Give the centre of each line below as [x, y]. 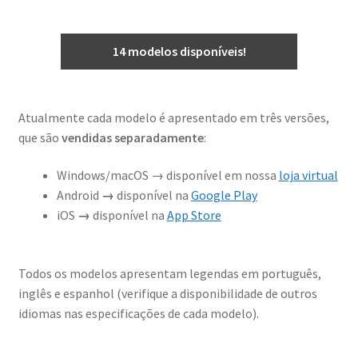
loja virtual [308, 175]
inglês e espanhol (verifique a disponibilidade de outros [167, 293]
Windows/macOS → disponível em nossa [167, 175]
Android [79, 195]
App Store [194, 215]
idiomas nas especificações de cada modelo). [138, 313]
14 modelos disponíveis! [179, 51]
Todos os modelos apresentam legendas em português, [169, 273]
